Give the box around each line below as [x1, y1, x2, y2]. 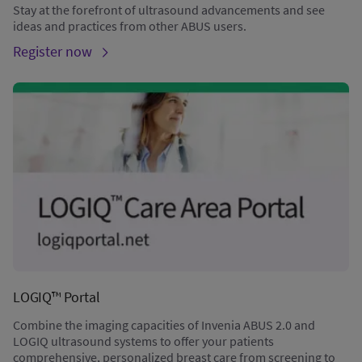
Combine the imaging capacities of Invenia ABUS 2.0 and [13, 317, 315, 334]
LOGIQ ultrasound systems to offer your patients [13, 333, 274, 350]
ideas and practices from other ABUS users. [13, 17, 246, 34]
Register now [13, 41, 92, 61]
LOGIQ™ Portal [13, 288, 100, 307]
